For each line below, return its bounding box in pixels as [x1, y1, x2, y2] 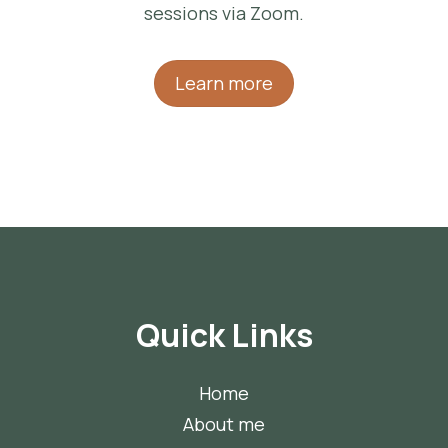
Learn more [175, 71, 273, 96]
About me [183, 412, 265, 437]
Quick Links [135, 313, 313, 358]
